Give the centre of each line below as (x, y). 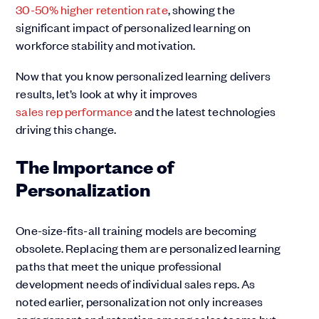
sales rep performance (74, 111)
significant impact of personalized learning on (134, 27)
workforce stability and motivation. (106, 45)
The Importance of (95, 166)
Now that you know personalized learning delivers (143, 75)
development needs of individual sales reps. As (136, 284)
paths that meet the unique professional (119, 266)
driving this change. (66, 129)
